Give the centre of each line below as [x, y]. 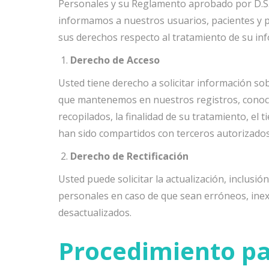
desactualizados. [95, 213]
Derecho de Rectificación [129, 156]
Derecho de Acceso [115, 60]
